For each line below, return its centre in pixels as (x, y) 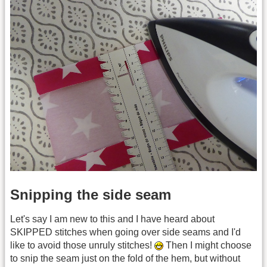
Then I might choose (207, 245)
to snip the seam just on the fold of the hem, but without (125, 258)
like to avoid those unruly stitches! (82, 245)
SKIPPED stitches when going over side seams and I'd (125, 232)
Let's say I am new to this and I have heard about (112, 219)
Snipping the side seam (91, 194)
